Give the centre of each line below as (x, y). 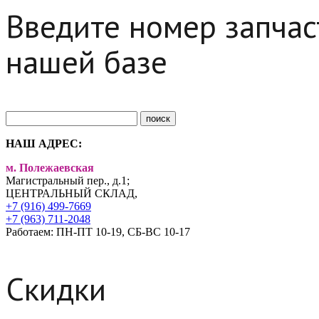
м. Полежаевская (50, 167)
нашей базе (87, 61)
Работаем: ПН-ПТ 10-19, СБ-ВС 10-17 (98, 231)
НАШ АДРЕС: (44, 143)
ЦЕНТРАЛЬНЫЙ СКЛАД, (72, 193)
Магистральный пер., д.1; (68, 180)
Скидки (56, 288)
